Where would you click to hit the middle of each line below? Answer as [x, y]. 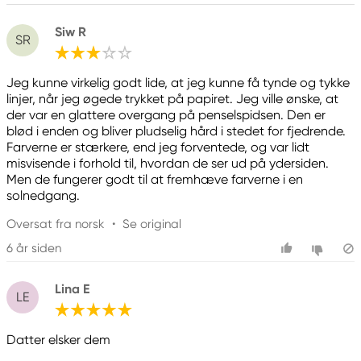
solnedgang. [43, 196]
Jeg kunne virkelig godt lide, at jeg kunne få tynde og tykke [178, 83]
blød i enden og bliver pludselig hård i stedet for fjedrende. [176, 131]
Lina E [72, 288]
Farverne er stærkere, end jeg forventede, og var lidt [158, 147]
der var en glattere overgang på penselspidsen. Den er [166, 115]
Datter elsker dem [58, 340]
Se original [152, 224]
